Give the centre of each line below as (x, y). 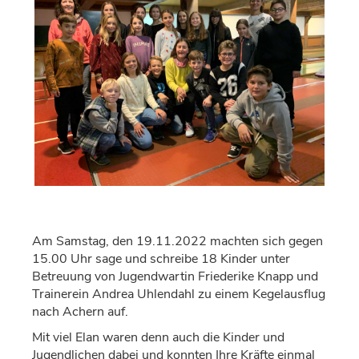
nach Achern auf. (80, 312)
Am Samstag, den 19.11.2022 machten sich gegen (177, 241)
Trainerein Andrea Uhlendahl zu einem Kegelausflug (179, 294)
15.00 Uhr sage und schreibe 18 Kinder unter (161, 259)
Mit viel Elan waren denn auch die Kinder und (158, 337)
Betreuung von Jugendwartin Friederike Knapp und (175, 276)
